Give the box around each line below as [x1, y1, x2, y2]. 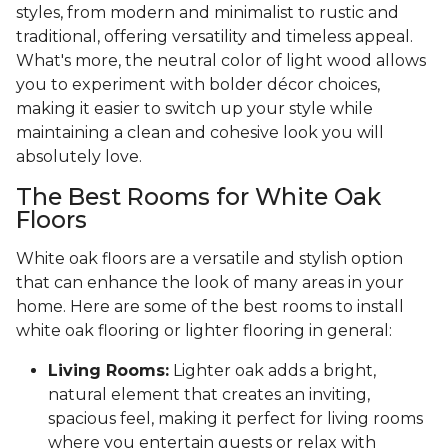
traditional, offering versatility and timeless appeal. [16, 27, 413, 47]
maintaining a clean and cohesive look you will [16, 123, 384, 143]
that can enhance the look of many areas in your [16, 273, 404, 293]
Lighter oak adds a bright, [169, 361, 376, 381]
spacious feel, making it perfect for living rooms [48, 409, 423, 429]
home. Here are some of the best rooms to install [16, 297, 404, 317]
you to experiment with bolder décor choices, [16, 75, 380, 95]
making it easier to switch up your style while [16, 99, 373, 119]
